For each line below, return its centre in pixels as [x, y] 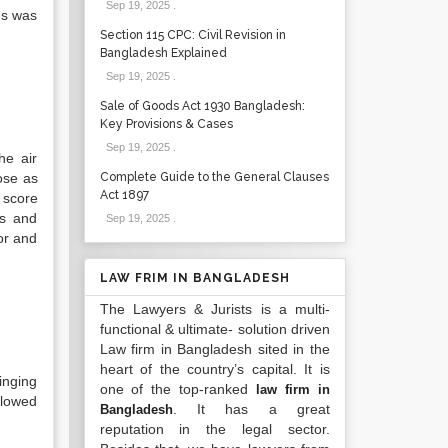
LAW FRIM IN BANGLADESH [194, 278]
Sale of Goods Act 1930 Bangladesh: [202, 106]
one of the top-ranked [178, 389]
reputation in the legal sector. [214, 429]
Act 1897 [124, 195]
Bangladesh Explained [163, 53]
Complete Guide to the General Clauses [214, 177]
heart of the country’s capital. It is [214, 369]
